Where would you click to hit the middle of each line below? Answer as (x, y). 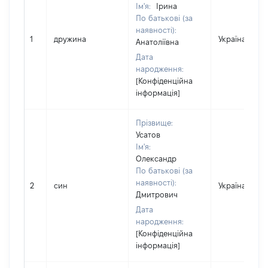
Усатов (148, 135)
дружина (70, 39)
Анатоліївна (157, 42)
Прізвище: (154, 123)
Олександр (156, 159)
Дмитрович (157, 194)
